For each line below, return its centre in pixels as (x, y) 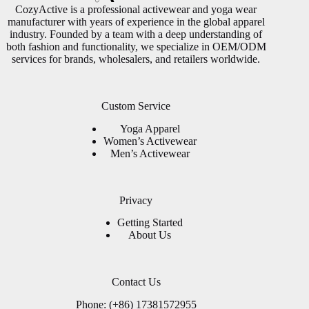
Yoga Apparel (150, 128)
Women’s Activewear (150, 141)
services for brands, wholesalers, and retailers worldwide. (136, 59)
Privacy (136, 200)
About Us (150, 235)
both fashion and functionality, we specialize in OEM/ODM (136, 46)
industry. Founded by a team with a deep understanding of (136, 34)
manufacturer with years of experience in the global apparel (136, 21)
